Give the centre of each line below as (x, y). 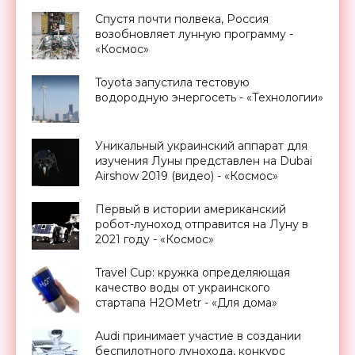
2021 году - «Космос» (155, 240)
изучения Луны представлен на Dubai (204, 161)
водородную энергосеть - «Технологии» (209, 98)
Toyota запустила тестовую (172, 83)
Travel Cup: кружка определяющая (193, 273)
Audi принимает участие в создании (198, 336)
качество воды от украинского (183, 288)
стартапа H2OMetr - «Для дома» (186, 303)
